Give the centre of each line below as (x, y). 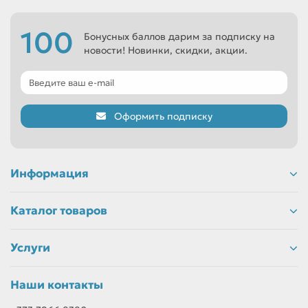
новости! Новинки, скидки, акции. (166, 50)
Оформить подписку (163, 116)
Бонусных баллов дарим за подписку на (179, 36)
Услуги (30, 248)
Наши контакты (57, 285)
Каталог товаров (59, 211)
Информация (49, 174)
